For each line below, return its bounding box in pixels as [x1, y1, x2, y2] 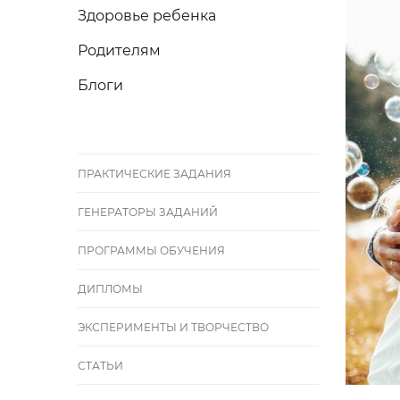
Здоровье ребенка [78, 7, 216, 24]
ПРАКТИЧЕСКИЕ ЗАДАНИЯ [78, 167, 231, 180]
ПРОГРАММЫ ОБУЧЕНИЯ [78, 244, 225, 257]
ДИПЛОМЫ [78, 282, 143, 296]
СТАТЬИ [78, 359, 123, 372]
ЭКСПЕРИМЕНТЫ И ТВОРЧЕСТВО [78, 321, 269, 334]
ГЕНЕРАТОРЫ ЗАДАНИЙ [78, 205, 218, 219]
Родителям [78, 42, 161, 59]
